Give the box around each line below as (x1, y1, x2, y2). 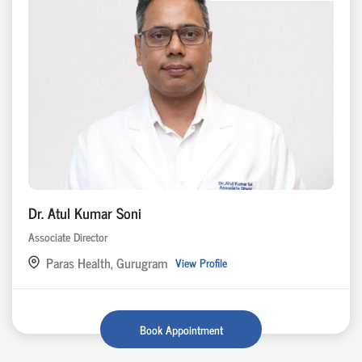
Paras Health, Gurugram (46, 251, 167, 273)
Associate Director (28, 226, 107, 246)
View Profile (175, 253, 227, 272)
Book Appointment (139, 319, 223, 339)
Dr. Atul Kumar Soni (28, 200, 141, 225)
